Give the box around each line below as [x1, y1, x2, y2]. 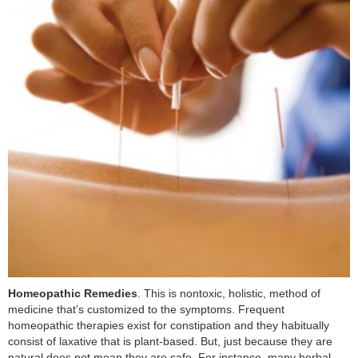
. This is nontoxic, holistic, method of [137, 286, 320, 300]
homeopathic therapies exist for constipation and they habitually [8, 318, 329, 332]
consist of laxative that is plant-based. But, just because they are [8, 334, 332, 348]
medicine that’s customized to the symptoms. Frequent [8, 302, 284, 316]
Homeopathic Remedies [8, 286, 137, 300]
